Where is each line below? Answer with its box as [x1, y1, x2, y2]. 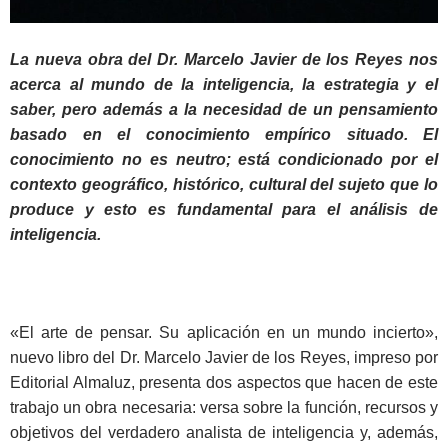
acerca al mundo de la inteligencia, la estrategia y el [10, 76, 438, 94]
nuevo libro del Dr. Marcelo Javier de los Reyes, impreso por [10, 349, 438, 367]
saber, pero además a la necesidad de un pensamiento [10, 101, 438, 119]
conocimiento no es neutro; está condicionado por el [10, 151, 438, 169]
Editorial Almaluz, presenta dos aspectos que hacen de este [10, 374, 438, 392]
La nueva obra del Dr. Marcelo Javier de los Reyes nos [10, 51, 438, 69]
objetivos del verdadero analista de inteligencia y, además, [10, 424, 438, 442]
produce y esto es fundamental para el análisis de [10, 201, 438, 219]
